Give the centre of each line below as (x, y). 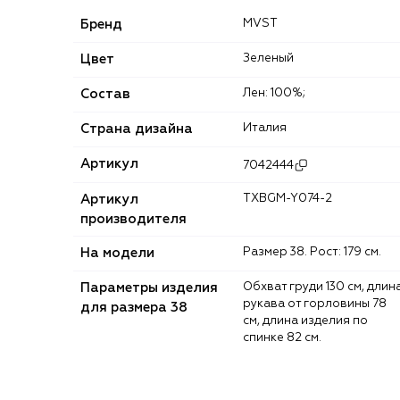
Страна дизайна (137, 129)
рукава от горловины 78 (315, 304)
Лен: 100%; (278, 94)
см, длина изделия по (305, 321)
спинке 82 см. (282, 338)
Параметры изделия (149, 288)
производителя (133, 220)
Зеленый (272, 59)
